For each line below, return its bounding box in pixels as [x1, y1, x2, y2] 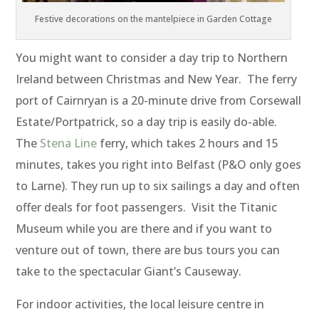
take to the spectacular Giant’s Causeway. [16, 263, 242, 280]
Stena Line [40, 135, 98, 152]
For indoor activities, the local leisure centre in [16, 296, 265, 313]
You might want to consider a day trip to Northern [16, 50, 288, 66]
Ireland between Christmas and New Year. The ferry [16, 71, 298, 88]
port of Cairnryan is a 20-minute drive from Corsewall [16, 93, 302, 109]
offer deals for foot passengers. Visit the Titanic [16, 199, 278, 216]
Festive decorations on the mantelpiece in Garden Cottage [35, 13, 273, 26]
